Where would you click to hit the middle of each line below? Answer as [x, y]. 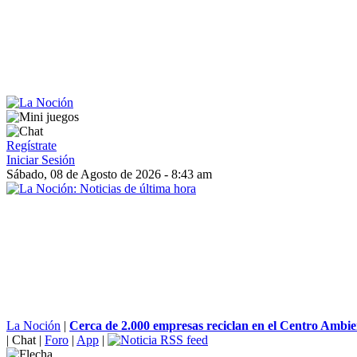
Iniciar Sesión [41, 160]
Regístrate [31, 145]
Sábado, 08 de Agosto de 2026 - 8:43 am [109, 174]
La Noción [33, 326]
